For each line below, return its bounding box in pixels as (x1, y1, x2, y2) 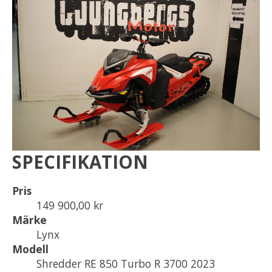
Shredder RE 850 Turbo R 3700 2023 (36, 256, 215, 271)
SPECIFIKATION (12, 149, 148, 174)
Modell (12, 241, 49, 256)
